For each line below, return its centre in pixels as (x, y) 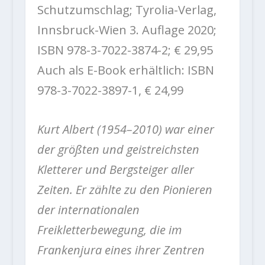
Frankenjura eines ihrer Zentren (121, 250)
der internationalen (88, 210)
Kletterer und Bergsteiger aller (115, 170)
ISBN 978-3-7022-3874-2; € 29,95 (125, 50)
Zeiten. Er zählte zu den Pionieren (125, 190)
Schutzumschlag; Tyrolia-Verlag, (127, 10)
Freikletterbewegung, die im (109, 230)
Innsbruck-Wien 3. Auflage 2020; (127, 30)
